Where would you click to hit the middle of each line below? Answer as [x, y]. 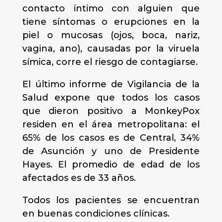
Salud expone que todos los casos [111, 98]
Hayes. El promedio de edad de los [111, 165]
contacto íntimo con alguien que [111, 8]
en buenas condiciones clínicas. [96, 214]
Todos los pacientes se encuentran [111, 200]
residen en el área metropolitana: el [111, 124]
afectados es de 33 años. [79, 178]
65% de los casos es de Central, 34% [111, 138]
